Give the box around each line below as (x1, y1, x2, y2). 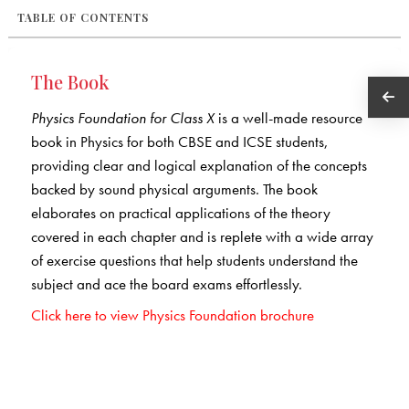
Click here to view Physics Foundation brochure (30, 305, 314, 326)
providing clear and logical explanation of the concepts (30, 154, 367, 175)
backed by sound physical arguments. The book (30, 178, 318, 199)
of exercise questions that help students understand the (30, 249, 358, 270)
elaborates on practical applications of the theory (30, 202, 330, 223)
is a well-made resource (214, 107, 362, 128)
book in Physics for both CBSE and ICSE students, (30, 131, 329, 152)
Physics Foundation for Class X (30, 107, 215, 128)
